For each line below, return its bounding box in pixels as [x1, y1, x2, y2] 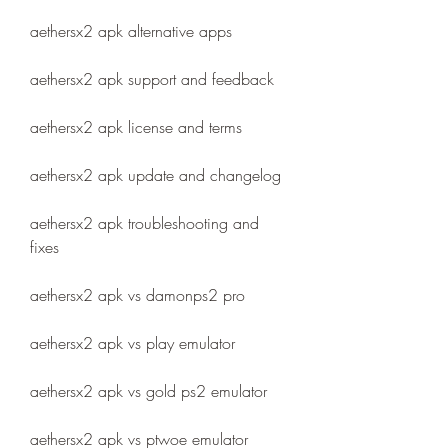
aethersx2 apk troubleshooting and [30, 212, 259, 234]
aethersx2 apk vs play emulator [30, 332, 235, 354]
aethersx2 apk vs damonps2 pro [30, 284, 245, 306]
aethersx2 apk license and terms [30, 116, 242, 138]
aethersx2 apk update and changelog [30, 164, 281, 186]
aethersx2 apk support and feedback [30, 68, 274, 90]
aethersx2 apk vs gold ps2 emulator [30, 380, 267, 402]
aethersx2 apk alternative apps [30, 20, 232, 42]
